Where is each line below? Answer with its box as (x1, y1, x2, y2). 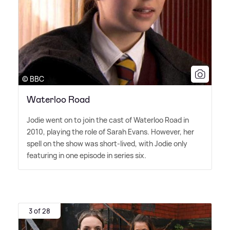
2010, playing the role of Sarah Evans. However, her (27, 127, 194, 137)
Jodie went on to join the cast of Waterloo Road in (27, 115, 189, 125)
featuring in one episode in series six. (27, 150, 146, 161)
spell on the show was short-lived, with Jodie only (27, 139, 187, 149)
